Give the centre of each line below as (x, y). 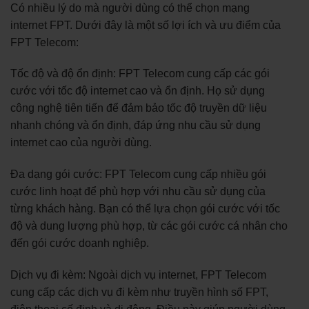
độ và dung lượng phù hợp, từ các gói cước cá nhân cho (149, 226)
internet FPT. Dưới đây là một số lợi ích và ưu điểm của (146, 25)
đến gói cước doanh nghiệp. (80, 243)
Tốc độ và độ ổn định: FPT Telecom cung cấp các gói (140, 74)
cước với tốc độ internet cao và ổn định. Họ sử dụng (138, 91)
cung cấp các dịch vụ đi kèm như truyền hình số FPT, (139, 292)
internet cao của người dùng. (81, 143)
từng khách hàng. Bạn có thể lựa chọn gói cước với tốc (145, 209)
